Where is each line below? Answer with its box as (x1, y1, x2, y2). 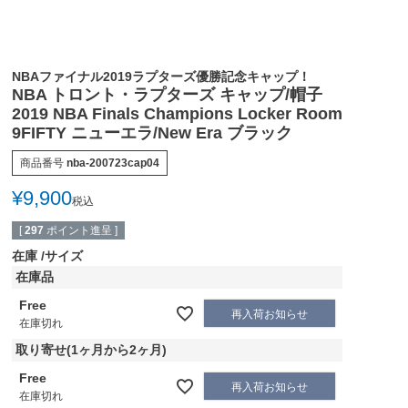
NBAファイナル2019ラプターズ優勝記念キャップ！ (11, 68, 311, 84)
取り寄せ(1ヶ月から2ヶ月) (15, 342, 167, 357)
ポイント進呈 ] (46, 223, 117, 237)
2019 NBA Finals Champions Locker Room (11, 104, 342, 123)
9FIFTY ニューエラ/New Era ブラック (11, 123, 292, 142)
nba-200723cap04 (66, 156, 159, 169)
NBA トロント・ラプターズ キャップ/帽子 (11, 85, 322, 104)
